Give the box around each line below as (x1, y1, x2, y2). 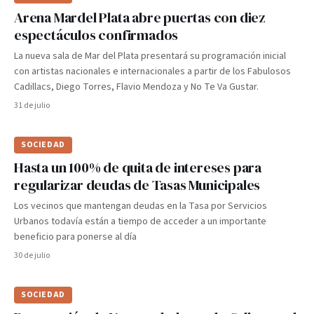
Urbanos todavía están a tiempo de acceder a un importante (14, 214, 266, 228)
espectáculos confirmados (14, 25, 179, 45)
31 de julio (14, 100, 50, 111)
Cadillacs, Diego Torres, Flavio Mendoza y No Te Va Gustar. (14, 80, 259, 94)
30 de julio (14, 250, 50, 261)
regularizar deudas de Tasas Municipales (14, 175, 261, 195)
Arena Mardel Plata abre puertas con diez (14, 8, 266, 27)
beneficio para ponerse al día (14, 230, 137, 244)
